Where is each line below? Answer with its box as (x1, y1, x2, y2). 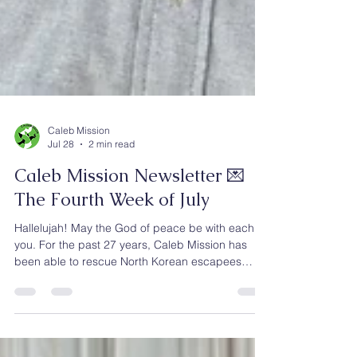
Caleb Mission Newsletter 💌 (14, 241, 245, 264)
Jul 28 (48, 214, 74, 226)
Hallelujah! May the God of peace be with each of (14, 297, 267, 312)
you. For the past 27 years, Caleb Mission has (14, 314, 247, 328)
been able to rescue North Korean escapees (14, 331, 241, 345)
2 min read (88, 214, 135, 226)
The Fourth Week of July (14, 265, 210, 288)
